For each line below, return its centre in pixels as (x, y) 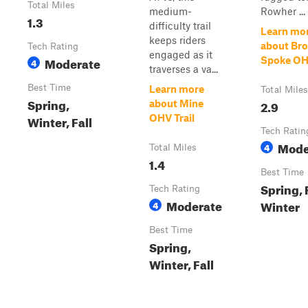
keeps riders (177, 40)
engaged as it (181, 54)
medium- (170, 11)
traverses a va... (184, 69)
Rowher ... (283, 11)
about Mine (176, 103)
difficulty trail (180, 25)
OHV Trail (172, 118)
